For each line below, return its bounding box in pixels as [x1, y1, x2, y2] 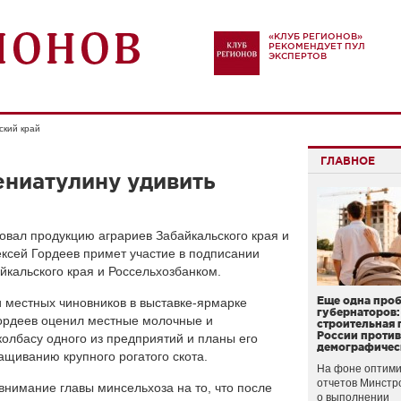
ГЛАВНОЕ [320, 155, 375, 166]
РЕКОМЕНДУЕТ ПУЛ [269, 41, 365, 51]
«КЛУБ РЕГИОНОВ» [269, 31, 363, 41]
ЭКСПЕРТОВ [269, 51, 327, 61]
